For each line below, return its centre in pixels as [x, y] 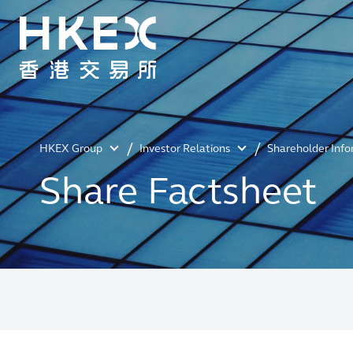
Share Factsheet [178, 191]
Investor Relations [185, 149]
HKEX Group [71, 149]
